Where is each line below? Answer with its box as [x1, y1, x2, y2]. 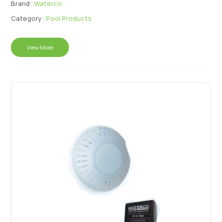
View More [27, 44, 54, 52]
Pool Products [46, 14, 92, 23]
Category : [11, 14, 45, 23]
